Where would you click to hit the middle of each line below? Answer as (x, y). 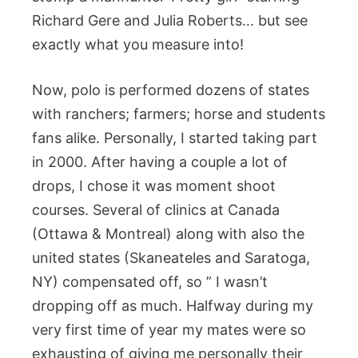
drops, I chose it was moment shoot (154, 186)
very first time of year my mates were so (169, 330)
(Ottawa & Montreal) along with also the (168, 234)
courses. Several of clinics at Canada (156, 210)
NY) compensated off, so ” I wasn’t (150, 282)
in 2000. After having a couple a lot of (160, 162)
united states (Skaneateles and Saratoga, (171, 258)
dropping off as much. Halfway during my (173, 306)
